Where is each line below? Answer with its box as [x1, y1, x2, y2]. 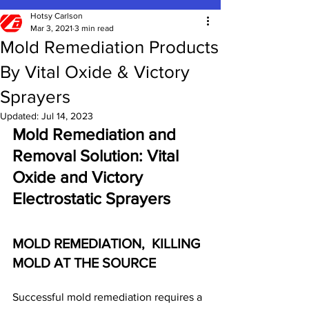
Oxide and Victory [12, 168, 147, 187]
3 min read [74, 23, 114, 34]
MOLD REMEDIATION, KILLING [12, 236, 203, 252]
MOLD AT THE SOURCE [12, 255, 156, 271]
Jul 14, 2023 [41, 110, 93, 122]
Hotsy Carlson [30, 11, 83, 21]
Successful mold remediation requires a [12, 291, 205, 303]
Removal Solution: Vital [12, 146, 183, 166]
